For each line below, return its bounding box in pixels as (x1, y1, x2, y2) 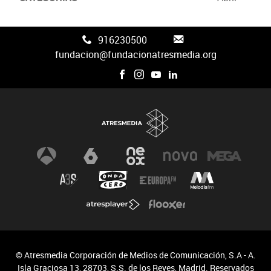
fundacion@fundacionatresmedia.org (54, 47, 217, 61)
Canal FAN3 (30, 22, 75, 34)
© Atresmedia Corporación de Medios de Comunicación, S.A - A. (15, 249, 256, 261)
